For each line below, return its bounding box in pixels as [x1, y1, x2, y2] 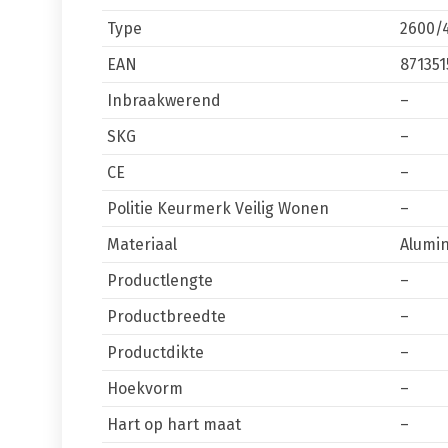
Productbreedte [107, 307, 226, 326]
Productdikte [107, 343, 204, 362]
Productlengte [107, 271, 213, 290]
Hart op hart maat [107, 415, 241, 434]
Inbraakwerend [107, 91, 221, 110]
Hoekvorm [107, 379, 183, 398]
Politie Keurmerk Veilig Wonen [107, 199, 329, 218]
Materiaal [107, 235, 177, 254]
